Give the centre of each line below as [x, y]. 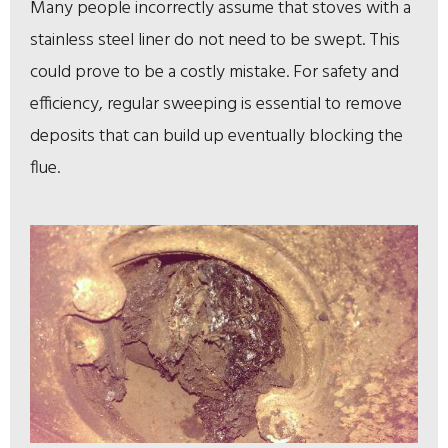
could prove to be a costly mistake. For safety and [214, 73]
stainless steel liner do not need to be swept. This [215, 41]
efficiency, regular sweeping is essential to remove [216, 105]
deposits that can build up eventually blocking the [216, 137]
